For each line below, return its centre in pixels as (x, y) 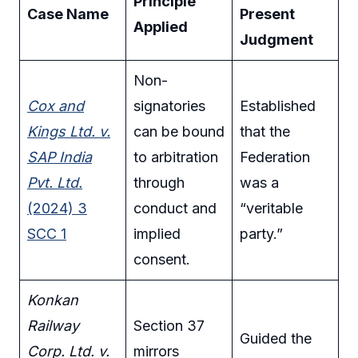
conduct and (175, 208)
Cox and (56, 105)
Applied (161, 26)
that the (265, 131)
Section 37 (169, 325)
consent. (162, 259)
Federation (275, 157)
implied (157, 233)
